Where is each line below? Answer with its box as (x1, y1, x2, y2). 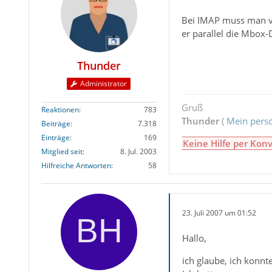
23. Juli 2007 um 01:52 (182, 207, 256, 218)
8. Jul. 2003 (120, 146, 157, 157)
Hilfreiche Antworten (41, 160, 111, 171)
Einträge (41, 132, 70, 143)
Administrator (80, 78, 127, 89)
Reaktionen (41, 104, 79, 115)
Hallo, (182, 232, 206, 245)
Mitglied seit (41, 146, 83, 157)
